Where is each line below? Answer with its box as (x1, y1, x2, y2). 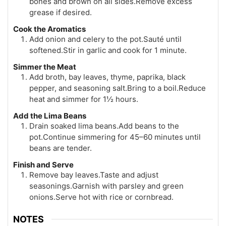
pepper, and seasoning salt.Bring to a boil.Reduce (29, 83, 206, 93)
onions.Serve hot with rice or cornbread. (29, 192, 174, 202)
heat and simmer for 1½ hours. (29, 94, 138, 104)
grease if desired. (29, 7, 92, 17)
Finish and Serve (13, 159, 74, 169)
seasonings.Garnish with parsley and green (29, 181, 184, 191)
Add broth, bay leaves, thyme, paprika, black (29, 72, 186, 82)
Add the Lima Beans (13, 110, 86, 121)
